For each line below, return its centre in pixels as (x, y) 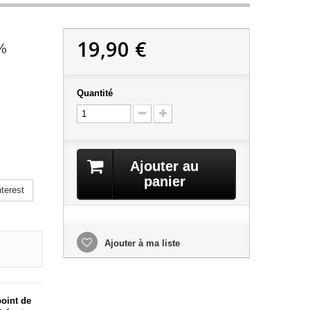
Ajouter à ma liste (140, 243)
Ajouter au (165, 166)
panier (164, 181)
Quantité (94, 93)
